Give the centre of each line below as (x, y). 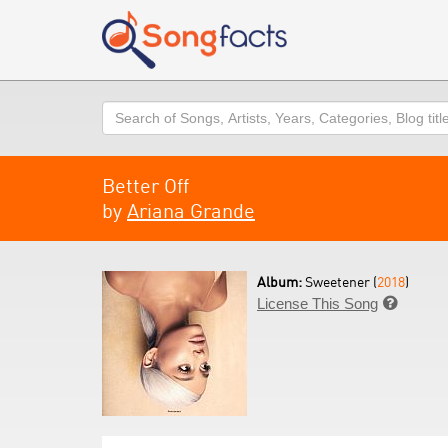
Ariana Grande (191, 210)
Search (125, 110)
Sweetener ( (341, 281)
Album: (281, 281)
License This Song (317, 303)
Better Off (145, 185)
